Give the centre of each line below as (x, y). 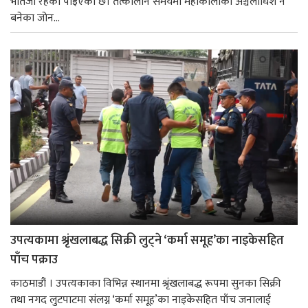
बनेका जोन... (35, 18)
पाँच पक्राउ (34, 260)
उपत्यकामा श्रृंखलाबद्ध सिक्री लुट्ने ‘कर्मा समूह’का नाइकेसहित (147, 241)
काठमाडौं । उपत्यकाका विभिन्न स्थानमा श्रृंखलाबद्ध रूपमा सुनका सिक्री (146, 284)
